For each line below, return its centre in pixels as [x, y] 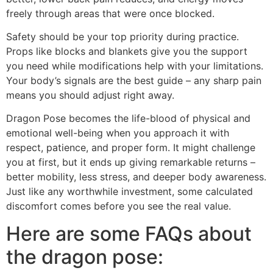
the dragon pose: [85, 257]
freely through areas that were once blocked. [110, 13]
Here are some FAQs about [129, 233]
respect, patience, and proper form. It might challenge [131, 148]
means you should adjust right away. [90, 95]
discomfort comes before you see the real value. [119, 206]
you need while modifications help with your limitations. [135, 66]
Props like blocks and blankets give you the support [127, 51]
